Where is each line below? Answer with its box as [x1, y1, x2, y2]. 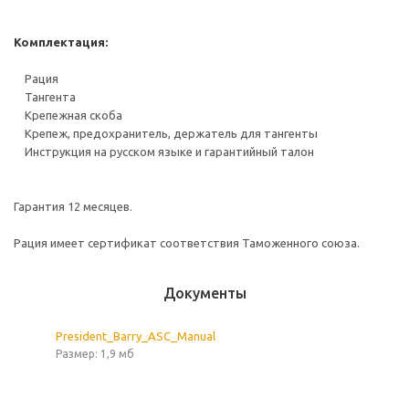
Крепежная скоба [14, 109, 122, 121]
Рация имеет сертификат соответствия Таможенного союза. [14, 236, 360, 249]
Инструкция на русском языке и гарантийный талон [14, 145, 314, 158]
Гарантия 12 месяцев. [14, 200, 132, 213]
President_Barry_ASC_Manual [56, 330, 215, 342]
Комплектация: [14, 36, 108, 48]
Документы [163, 285, 246, 301]
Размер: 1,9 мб [56, 348, 134, 360]
